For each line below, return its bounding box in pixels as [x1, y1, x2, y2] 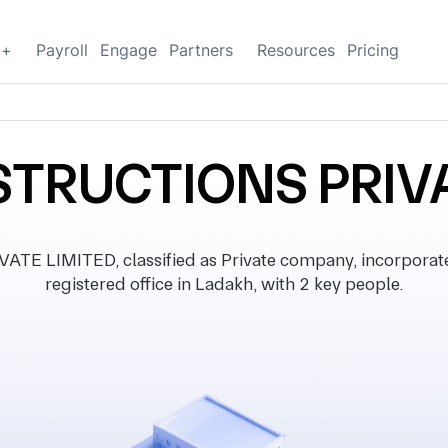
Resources [257, 40, 335, 60]
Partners [169, 40, 233, 60]
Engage [100, 40, 157, 60]
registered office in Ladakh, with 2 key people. [45, 273, 403, 294]
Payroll [36, 40, 88, 60]
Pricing [347, 40, 399, 60]
